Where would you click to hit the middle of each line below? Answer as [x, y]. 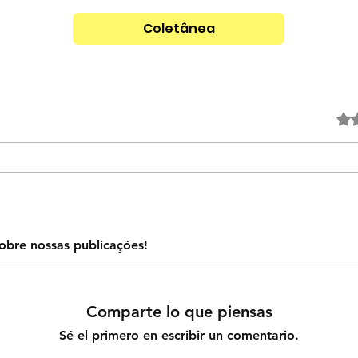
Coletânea [179, 29]
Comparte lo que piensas [179, 311]
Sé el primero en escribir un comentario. [179, 335]
